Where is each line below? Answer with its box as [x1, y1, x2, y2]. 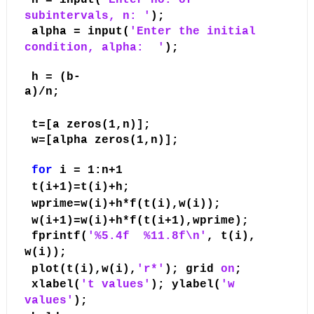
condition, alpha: [24, 41, 144, 55]
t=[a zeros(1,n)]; [31, 118, 151, 132]
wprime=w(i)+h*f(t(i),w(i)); [31, 198, 221, 211]
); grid [164, 263, 221, 276]
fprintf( [31, 230, 88, 243]
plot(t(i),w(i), [31, 263, 137, 276]
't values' [80, 278, 151, 292]
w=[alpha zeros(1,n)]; [31, 134, 179, 147]
